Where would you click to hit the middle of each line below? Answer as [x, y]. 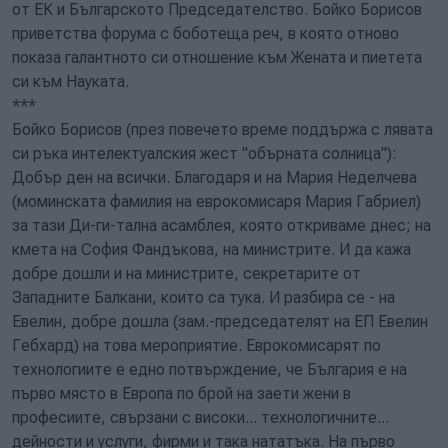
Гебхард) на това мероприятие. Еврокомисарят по [196, 345]
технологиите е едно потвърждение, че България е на [209, 369]
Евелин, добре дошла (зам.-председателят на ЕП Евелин [220, 321]
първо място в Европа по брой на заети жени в [181, 393]
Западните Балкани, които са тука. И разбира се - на [203, 297]
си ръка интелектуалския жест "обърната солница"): [204, 153]
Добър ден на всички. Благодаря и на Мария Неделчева [214, 177]
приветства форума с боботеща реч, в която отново [205, 33]
